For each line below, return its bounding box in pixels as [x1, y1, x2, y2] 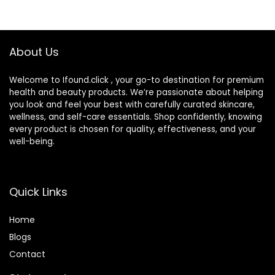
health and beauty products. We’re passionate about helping [9, 87, 263, 99]
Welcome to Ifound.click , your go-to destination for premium [9, 74, 264, 87]
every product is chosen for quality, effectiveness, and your [9, 123, 256, 136]
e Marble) [149, 44, 198, 59]
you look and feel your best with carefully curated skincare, [9, 99, 255, 111]
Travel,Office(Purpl [149, 32, 241, 47]
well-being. [9, 136, 55, 148]
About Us [9, 44, 59, 60]
